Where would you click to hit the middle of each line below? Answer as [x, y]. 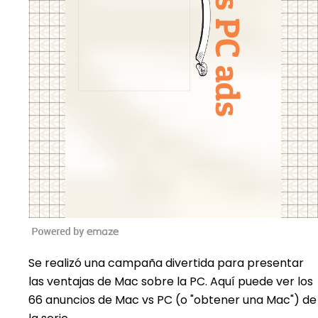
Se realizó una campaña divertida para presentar [166, 263]
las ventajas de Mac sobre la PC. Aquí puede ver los [171, 281]
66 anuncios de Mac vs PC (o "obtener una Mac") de [172, 300]
